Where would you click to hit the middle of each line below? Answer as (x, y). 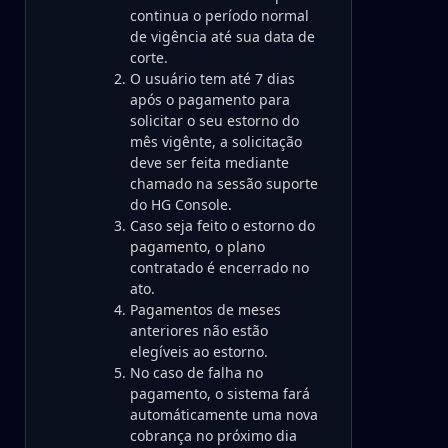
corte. (149, 57)
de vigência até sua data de (222, 36)
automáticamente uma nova (224, 414)
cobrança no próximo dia (213, 435)
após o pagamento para (210, 99)
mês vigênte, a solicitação (216, 141)
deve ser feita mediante (209, 162)
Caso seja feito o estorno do (222, 225)
